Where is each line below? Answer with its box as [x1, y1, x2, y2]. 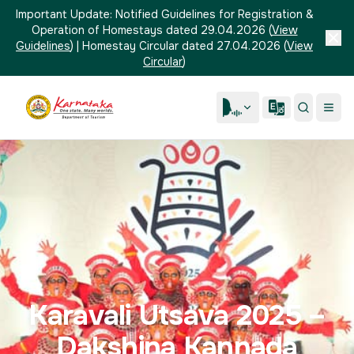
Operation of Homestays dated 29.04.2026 [31, 23, 265, 37]
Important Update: [15, 7, 112, 21]
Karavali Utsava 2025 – [28, 296, 326, 333]
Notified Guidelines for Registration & [115, 7, 314, 21]
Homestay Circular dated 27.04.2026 [82, 39, 281, 53]
